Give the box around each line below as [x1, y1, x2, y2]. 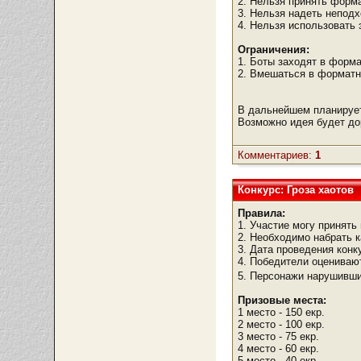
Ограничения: [238, 44, 310, 56]
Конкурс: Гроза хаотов [238, 184, 355, 196]
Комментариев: [238, 149, 316, 161]
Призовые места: [238, 294, 327, 306]
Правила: [238, 207, 286, 219]
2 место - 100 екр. [238, 318, 326, 330]
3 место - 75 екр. [238, 330, 320, 342]
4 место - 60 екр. [238, 342, 320, 355]
